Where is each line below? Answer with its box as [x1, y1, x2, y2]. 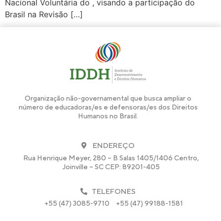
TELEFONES [91, 187, 136, 196]
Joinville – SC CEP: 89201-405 [62, 163, 160, 171]
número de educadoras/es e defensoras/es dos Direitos [18, 103, 198, 111]
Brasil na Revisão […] [5, 9, 83, 19]
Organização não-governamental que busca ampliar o [25, 94, 191, 103]
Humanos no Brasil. [78, 112, 138, 120]
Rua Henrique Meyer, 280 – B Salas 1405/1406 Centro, [23, 154, 199, 162]
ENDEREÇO [92, 141, 135, 150]
